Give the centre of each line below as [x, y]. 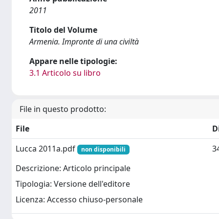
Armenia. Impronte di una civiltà [84, 42]
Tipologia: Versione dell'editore [73, 184]
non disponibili [103, 149]
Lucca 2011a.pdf [46, 149]
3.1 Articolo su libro [65, 73]
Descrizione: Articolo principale [73, 168]
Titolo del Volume [63, 30]
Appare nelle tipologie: [73, 61]
